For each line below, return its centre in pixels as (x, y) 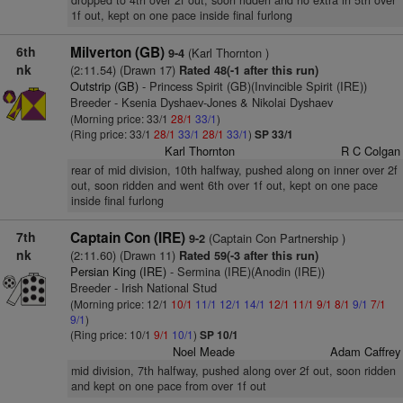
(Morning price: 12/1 (120, 304)
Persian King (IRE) (118, 271)
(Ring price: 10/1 (112, 334)
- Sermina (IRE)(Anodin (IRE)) (245, 271)
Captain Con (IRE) (127, 237)
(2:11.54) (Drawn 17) (122, 70)
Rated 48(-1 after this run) (246, 70)
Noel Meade (204, 351)
